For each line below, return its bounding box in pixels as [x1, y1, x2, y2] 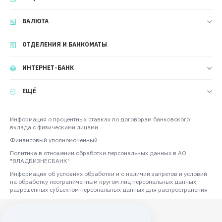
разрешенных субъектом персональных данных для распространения [10, 186, 208, 193]
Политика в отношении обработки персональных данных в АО [10, 149, 186, 157]
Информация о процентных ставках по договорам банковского [10, 115, 190, 123]
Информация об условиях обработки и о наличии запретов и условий [10, 170, 207, 177]
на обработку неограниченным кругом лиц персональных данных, [10, 178, 198, 185]
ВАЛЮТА [22, 17, 49, 25]
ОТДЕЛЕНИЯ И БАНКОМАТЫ [22, 41, 107, 48]
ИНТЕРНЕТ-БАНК [22, 64, 74, 71]
